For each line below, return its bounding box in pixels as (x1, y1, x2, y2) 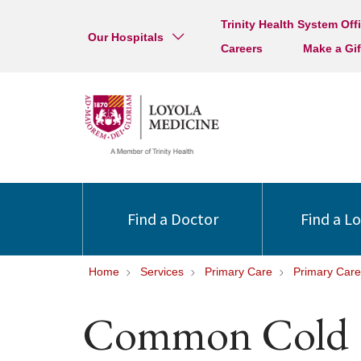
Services (140, 265, 184, 278)
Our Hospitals (88, 31, 164, 44)
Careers (220, 42, 263, 55)
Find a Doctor (127, 209, 218, 229)
